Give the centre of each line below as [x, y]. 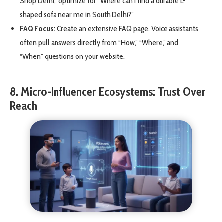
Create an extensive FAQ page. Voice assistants [127, 28]
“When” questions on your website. [72, 56]
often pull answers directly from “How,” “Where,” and [99, 42]
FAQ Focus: [38, 28]
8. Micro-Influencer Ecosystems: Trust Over [108, 91]
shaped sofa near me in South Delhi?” [77, 14]
